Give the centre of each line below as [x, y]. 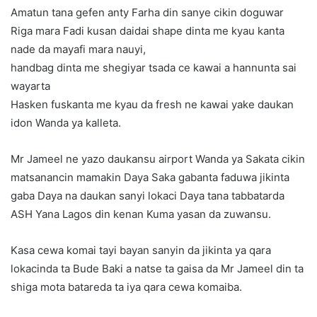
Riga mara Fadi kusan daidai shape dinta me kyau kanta [148, 31]
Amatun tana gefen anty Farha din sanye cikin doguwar [147, 13]
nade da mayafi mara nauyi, [78, 50]
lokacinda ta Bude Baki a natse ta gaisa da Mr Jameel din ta [157, 269]
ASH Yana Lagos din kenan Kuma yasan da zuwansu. [141, 214]
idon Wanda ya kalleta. [66, 123]
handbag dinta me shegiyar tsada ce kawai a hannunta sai [154, 68]
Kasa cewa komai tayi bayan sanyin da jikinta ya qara [141, 250]
